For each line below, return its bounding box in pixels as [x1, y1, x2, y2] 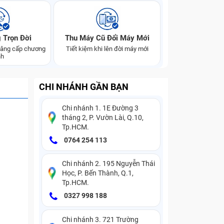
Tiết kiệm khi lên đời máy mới [65, 45, 148, 52]
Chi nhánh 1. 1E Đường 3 [62, 104, 138, 112]
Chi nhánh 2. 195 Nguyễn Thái [62, 159, 155, 168]
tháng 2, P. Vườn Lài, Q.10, [62, 113, 143, 121]
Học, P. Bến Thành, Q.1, [62, 169, 133, 177]
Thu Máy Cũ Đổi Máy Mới [64, 33, 149, 42]
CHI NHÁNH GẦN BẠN [39, 81, 128, 92]
